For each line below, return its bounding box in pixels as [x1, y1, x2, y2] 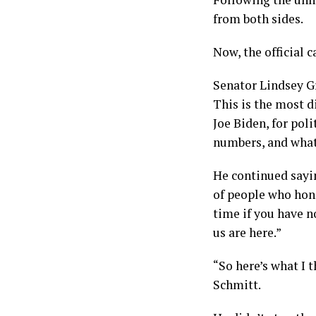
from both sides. [213, 11, 303, 27]
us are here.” [213, 224, 281, 241]
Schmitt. [213, 276, 261, 293]
